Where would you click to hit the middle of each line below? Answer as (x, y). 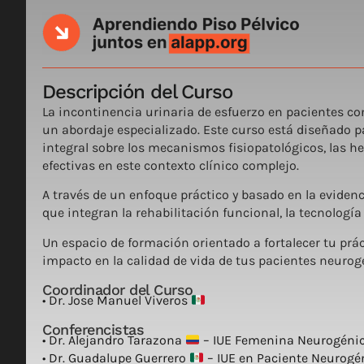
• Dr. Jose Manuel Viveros (117, 301)
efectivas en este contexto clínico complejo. (171, 165)
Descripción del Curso (137, 91)
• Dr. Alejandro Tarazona (114, 340)
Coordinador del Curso (118, 290)
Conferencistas (93, 330)
